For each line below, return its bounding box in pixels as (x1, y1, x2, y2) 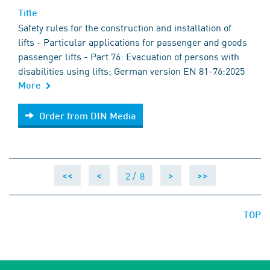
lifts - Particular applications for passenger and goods (18, 35, 247, 49)
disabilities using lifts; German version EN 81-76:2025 (18, 64, 245, 78)
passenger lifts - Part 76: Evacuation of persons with (18, 49, 239, 63)
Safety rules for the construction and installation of (18, 20, 231, 34)
